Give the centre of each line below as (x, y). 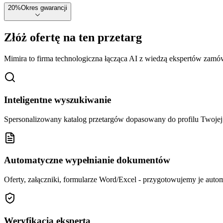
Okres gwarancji (44, 8)
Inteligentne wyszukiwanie (57, 100)
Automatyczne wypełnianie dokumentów (87, 160)
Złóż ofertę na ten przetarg (73, 38)
